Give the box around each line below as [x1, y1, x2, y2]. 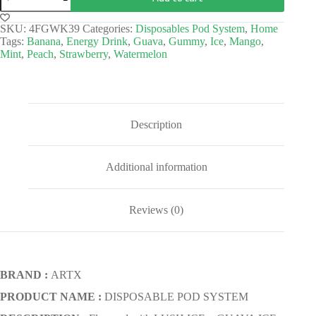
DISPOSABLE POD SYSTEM [102, 291, 248, 303]
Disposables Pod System [135, 22, 245, 35]
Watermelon [114, 47, 167, 60]
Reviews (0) [129, 203, 184, 216]
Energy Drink [66, 35, 128, 47]
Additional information [105, 161, 207, 174]
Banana [27, 35, 61, 47]
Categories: [83, 22, 135, 35]
